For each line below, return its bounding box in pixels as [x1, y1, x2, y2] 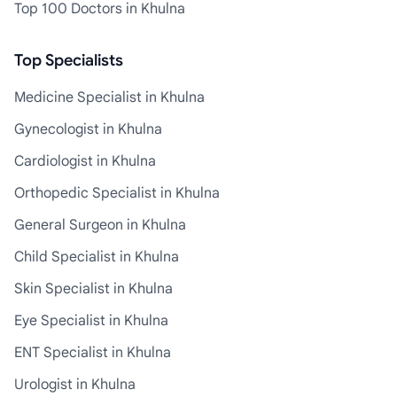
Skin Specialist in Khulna [14, 280, 173, 298]
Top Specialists [14, 51, 123, 70]
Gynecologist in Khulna [14, 121, 162, 138]
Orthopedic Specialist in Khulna [14, 184, 220, 202]
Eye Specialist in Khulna [14, 312, 168, 330]
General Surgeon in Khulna [14, 216, 186, 234]
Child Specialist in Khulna [14, 248, 179, 266]
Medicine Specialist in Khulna [14, 89, 205, 106]
